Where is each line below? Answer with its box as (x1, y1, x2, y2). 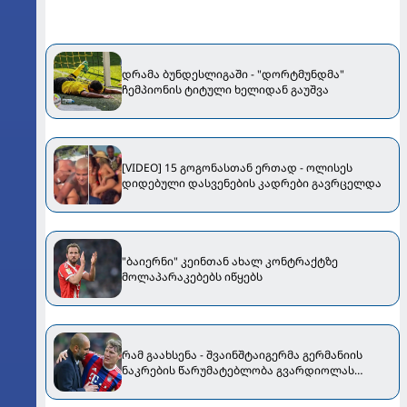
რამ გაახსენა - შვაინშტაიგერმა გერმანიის (122, 346, 362, 362)
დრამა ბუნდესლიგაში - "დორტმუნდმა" (122, 65, 344, 82)
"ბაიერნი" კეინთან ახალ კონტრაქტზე (122, 253, 338, 269)
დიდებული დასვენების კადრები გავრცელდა (122, 174, 382, 191)
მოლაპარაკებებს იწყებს (122, 268, 263, 284)
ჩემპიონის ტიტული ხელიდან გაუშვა (122, 81, 329, 97)
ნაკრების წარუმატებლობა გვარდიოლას (122, 362, 354, 378)
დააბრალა (122, 377, 184, 393)
